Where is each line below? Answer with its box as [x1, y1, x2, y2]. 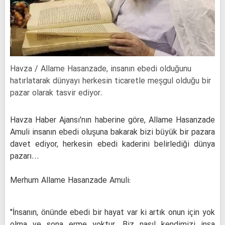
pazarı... [10, 151, 39, 163]
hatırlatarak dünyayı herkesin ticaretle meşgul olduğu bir [10, 75, 211, 88]
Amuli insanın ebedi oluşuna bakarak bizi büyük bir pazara [10, 127, 215, 139]
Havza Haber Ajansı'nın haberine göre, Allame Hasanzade [10, 115, 215, 127]
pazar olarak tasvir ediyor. [10, 87, 102, 100]
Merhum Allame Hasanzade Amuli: [10, 175, 131, 187]
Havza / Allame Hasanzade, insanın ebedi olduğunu [10, 63, 191, 76]
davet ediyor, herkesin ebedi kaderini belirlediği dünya [10, 139, 215, 151]
